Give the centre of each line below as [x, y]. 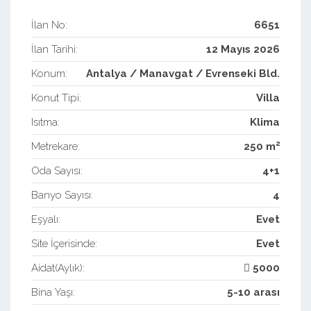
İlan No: [49, 25]
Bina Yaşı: [53, 292]
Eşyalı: [46, 219]
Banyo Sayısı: [62, 195]
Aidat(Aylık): [58, 268]
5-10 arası [253, 292]
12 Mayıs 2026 [243, 49]
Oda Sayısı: [57, 171]
